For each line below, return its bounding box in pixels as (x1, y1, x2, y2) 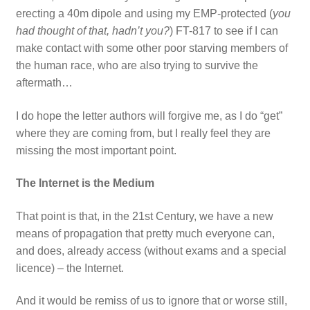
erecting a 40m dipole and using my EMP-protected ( (15, 7, 273, 19)
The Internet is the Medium (15, 177, 154, 190)
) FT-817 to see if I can (169, 24, 278, 37)
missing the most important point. (15, 144, 176, 156)
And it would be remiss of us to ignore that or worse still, (15, 295, 287, 307)
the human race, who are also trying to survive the (15, 59, 258, 71)
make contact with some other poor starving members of (15, 42, 288, 54)
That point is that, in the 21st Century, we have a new (15, 210, 273, 222)
